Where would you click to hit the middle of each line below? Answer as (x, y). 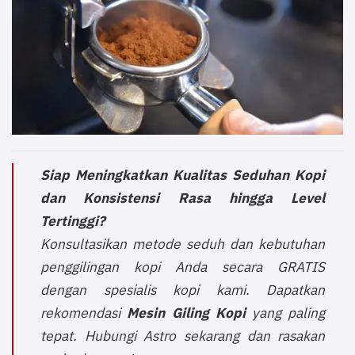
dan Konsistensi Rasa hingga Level (183, 197)
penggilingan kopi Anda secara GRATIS (183, 266)
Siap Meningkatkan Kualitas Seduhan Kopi (183, 174)
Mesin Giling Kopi (186, 312)
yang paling (285, 312)
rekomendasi (84, 312)
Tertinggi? (73, 220)
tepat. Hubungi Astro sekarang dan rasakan (183, 335)
